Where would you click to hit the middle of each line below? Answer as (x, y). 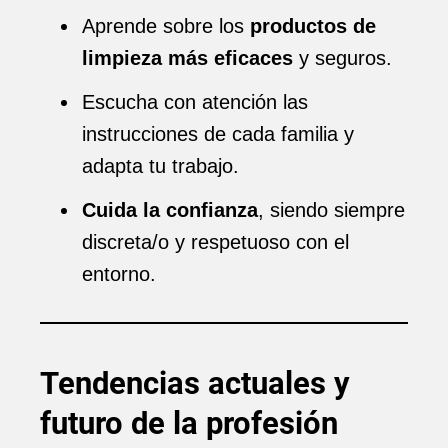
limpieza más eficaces (187, 58)
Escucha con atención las (195, 102)
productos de (313, 26)
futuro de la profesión (189, 423)
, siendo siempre (331, 210)
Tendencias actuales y (195, 383)
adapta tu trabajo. (160, 166)
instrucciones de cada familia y (218, 134)
